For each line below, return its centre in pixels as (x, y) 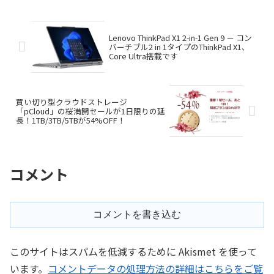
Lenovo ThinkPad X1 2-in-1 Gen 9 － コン (180, 38)
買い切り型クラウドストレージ (72, 102)
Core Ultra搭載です (143, 56)
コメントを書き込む (137, 214)
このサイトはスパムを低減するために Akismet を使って (133, 251)
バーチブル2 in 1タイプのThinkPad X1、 (179, 47)
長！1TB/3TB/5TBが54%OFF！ (71, 120)
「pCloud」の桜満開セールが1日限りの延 (91, 111)
